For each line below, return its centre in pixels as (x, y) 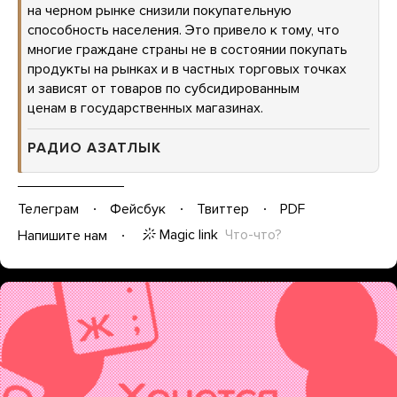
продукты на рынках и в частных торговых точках (187, 69)
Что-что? (253, 235)
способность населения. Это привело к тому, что (183, 30)
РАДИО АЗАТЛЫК (94, 148)
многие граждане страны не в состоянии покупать (187, 50)
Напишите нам (62, 235)
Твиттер (223, 209)
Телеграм (48, 209)
